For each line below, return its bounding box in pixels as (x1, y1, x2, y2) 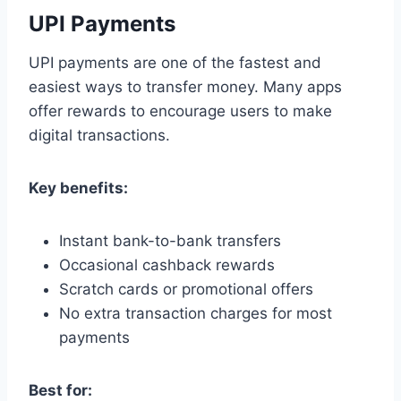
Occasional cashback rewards (59, 255, 275, 274)
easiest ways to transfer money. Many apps (29, 77, 342, 96)
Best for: (29, 380, 92, 399)
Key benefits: (29, 178, 128, 197)
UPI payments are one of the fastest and (29, 53, 321, 72)
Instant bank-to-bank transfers (59, 231, 281, 250)
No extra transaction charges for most (59, 303, 332, 322)
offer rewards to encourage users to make (29, 101, 332, 120)
